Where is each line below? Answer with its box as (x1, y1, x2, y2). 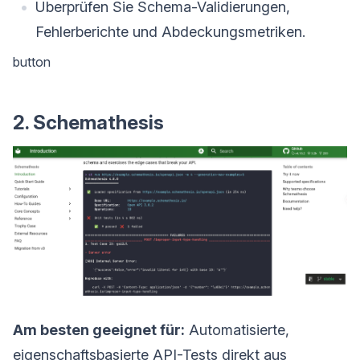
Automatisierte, (185, 321, 289, 338)
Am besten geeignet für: (13, 321, 185, 338)
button (13, 54, 51, 71)
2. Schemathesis (13, 111, 164, 135)
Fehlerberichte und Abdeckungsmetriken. (35, 23, 305, 41)
